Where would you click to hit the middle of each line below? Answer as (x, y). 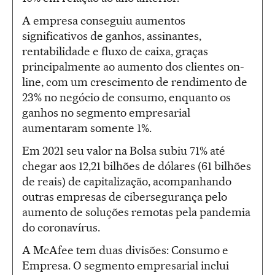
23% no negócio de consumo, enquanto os (126, 97)
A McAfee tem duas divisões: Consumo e (125, 250)
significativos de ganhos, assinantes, (112, 36)
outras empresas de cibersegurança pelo (125, 196)
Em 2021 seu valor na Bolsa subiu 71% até (124, 150)
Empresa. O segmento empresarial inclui (126, 265)
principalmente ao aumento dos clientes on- (133, 66)
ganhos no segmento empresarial (106, 112)
